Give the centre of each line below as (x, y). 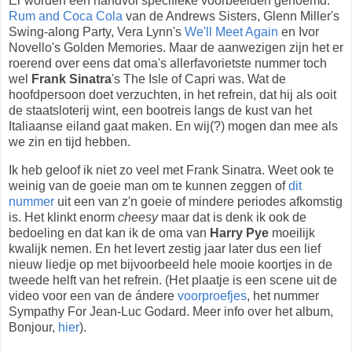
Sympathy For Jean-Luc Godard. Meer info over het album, (171, 312)
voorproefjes (212, 296)
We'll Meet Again (231, 32)
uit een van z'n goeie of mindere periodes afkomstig (198, 202)
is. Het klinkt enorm (63, 218)
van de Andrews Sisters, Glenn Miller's (231, 16)
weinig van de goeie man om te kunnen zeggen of (148, 186)
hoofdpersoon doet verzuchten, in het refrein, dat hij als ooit (172, 95)
